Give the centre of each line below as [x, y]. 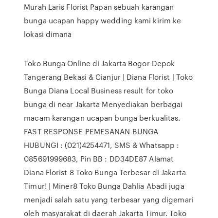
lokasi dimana [49, 34]
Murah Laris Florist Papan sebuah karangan [99, 7]
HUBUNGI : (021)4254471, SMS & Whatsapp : [102, 145]
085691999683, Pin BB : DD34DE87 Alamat [99, 159]
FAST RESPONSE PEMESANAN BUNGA [91, 131]
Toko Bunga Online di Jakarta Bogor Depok [100, 63]
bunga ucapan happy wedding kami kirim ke [103, 20]
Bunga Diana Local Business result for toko [99, 91]
